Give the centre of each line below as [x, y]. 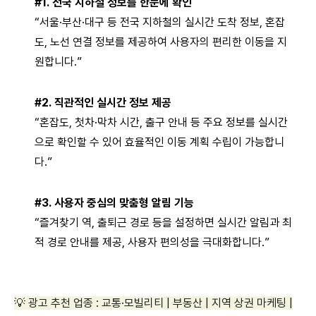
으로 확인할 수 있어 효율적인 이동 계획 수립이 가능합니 [159, 142]
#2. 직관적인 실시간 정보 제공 [103, 103]
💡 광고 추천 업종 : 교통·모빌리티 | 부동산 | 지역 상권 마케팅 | [153, 303]
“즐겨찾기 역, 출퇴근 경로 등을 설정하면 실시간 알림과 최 [163, 223]
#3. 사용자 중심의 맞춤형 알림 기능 [114, 203]
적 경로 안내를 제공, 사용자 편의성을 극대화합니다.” [152, 243]
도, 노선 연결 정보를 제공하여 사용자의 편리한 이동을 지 [161, 42]
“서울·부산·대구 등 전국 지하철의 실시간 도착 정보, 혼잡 [160, 23]
